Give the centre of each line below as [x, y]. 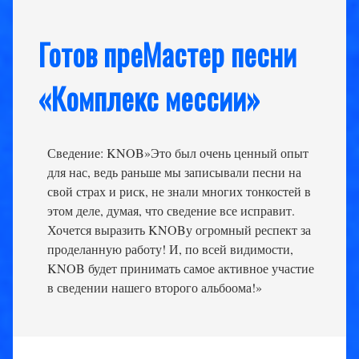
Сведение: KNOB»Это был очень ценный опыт [178, 153]
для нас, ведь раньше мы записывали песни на [174, 172]
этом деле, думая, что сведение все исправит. [171, 211]
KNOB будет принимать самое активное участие [181, 268]
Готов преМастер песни [167, 54]
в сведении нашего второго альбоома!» [155, 288]
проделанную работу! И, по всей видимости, [170, 249]
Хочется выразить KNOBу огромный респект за [179, 230]
